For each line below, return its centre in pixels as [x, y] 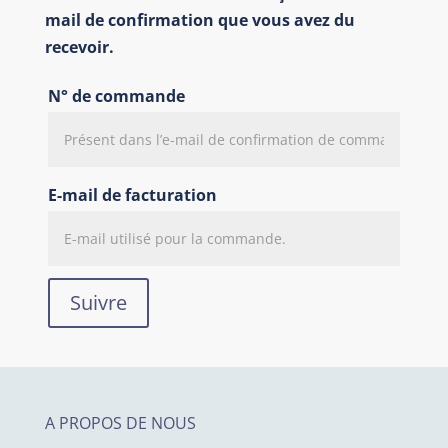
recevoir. [79, 47]
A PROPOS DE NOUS [120, 423]
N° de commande [116, 96]
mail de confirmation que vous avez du [199, 20]
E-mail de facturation [132, 195]
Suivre [98, 302]
